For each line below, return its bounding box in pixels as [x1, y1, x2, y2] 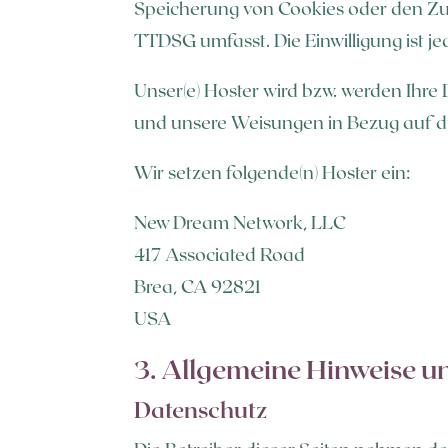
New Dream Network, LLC [134, 210, 347, 233]
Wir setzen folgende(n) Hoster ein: [134, 160, 411, 183]
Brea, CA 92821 [134, 274, 262, 297]
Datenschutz [134, 395, 268, 422]
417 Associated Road [134, 242, 306, 265]
